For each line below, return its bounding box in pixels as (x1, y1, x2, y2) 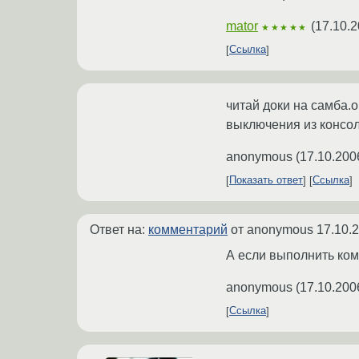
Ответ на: (90, 222, 148, 236)
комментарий (148, 222, 228, 236)
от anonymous (228, 222, 317, 236)
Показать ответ (229, 174, 303, 187)
